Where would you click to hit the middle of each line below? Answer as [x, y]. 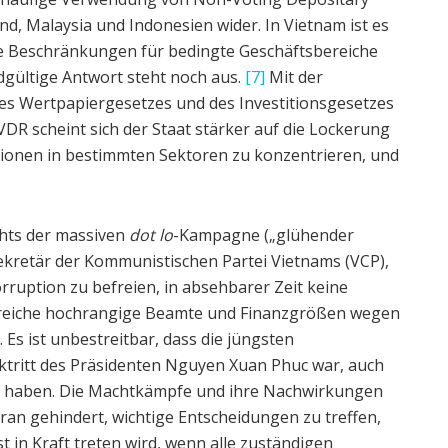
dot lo [151, 234]
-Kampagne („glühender [263, 234]
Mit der [294, 76]
